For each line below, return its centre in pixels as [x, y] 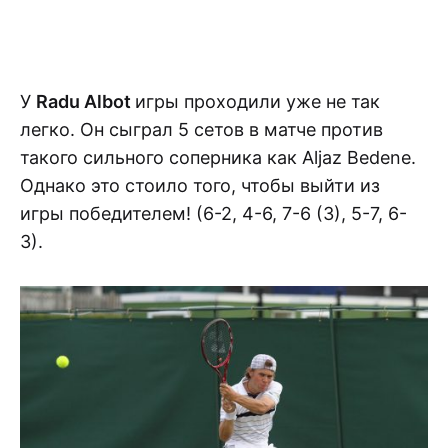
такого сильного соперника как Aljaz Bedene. [218, 157]
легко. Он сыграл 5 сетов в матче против [201, 129]
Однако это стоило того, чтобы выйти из [200, 185]
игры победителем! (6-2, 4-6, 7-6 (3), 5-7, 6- [213, 213]
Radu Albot [85, 101]
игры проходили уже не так [257, 101]
